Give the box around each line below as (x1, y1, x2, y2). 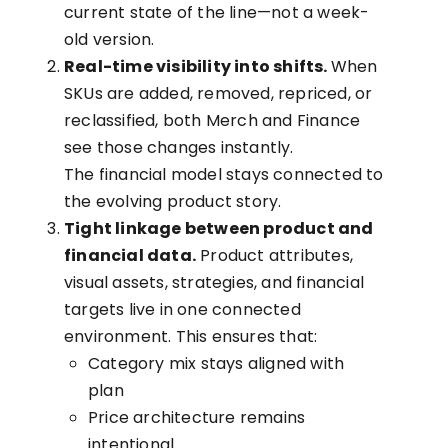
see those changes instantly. (64, 136, 294, 160)
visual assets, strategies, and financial (64, 271, 364, 295)
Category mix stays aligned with (88, 352, 345, 376)
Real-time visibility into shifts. (64, 55, 331, 79)
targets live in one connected (64, 298, 301, 322)
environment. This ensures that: (64, 325, 318, 349)
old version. (64, 28, 155, 52)
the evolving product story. (64, 190, 282, 214)
